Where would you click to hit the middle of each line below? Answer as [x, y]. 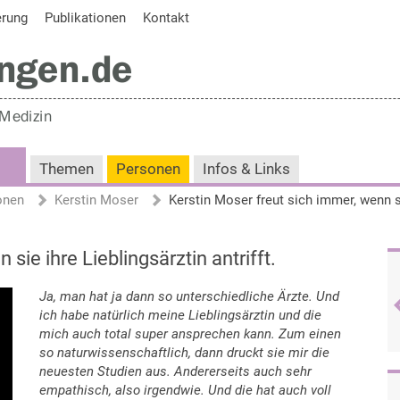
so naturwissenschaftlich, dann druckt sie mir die [184, 353]
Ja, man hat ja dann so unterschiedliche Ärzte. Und [189, 296]
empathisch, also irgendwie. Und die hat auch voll [185, 390]
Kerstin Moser [96, 200]
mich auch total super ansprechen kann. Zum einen [190, 334]
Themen [67, 169]
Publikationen [85, 18]
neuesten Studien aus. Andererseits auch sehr [175, 371]
